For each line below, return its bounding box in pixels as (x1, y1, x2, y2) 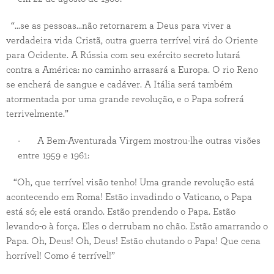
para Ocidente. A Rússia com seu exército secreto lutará (6, 50, 240, 60)
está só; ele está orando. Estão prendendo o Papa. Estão (6, 207, 235, 217)
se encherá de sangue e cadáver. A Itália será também (6, 80, 232, 89)
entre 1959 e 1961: (17, 150, 89, 160)
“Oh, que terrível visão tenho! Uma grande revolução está (6, 177, 254, 187)
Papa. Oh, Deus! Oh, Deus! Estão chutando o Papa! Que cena (6, 236, 261, 246)
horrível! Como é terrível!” (6, 251, 115, 261)
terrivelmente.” (6, 109, 68, 119)
